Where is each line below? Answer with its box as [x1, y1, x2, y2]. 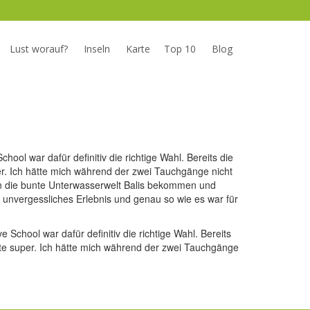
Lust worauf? [10, 42, 68, 55]
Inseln [84, 42, 110, 55]
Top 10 [164, 42, 196, 55]
